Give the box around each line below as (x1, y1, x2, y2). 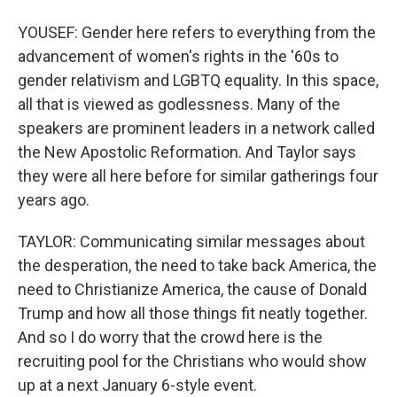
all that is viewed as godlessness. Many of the (18, 95, 340, 113)
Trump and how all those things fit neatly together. (18, 304, 368, 323)
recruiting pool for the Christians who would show (18, 352, 367, 370)
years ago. (18, 191, 90, 209)
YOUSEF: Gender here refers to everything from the (18, 23, 376, 42)
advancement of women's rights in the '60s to (18, 47, 339, 66)
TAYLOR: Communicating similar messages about (18, 232, 365, 251)
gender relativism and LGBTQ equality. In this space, (18, 71, 378, 90)
